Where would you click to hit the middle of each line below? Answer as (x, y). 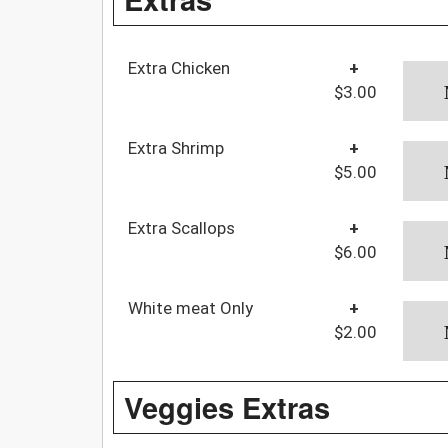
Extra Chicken (179, 67)
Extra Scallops (181, 227)
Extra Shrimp (176, 147)
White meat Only (190, 307)
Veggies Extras (227, 406)
